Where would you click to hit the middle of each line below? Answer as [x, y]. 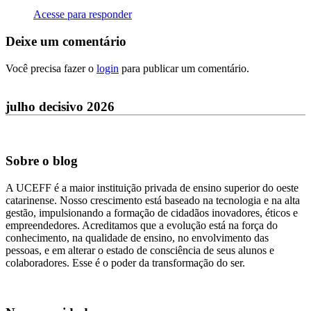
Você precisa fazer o [51, 68]
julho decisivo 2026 [60, 106]
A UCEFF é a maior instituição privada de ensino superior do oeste [152, 187]
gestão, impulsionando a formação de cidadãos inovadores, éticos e [152, 212]
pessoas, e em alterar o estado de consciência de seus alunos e [140, 250]
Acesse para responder [83, 15]
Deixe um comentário [66, 42]
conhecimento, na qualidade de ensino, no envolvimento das [137, 237]
